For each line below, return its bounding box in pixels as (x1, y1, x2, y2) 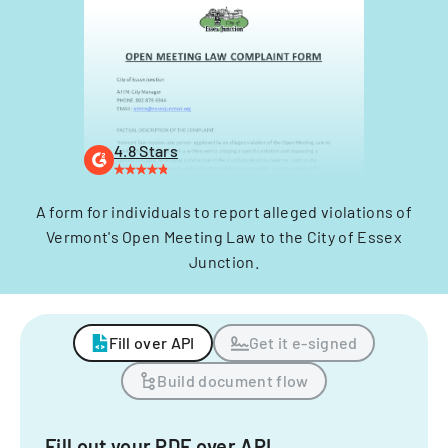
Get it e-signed (248, 333, 358, 352)
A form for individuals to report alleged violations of (35, 202, 413, 221)
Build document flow (157, 371, 309, 390)
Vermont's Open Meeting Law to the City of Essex (45, 227, 403, 246)
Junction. (189, 252, 259, 271)
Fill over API (108, 333, 195, 352)
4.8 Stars (114, 141, 178, 160)
